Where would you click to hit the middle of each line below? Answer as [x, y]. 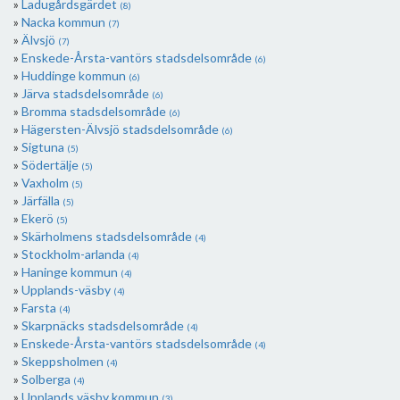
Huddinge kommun [75, 75]
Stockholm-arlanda [75, 254]
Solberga [47, 379]
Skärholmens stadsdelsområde [108, 236]
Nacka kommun [65, 22]
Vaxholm [46, 183]
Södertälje [51, 165]
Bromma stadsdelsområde [95, 111]
